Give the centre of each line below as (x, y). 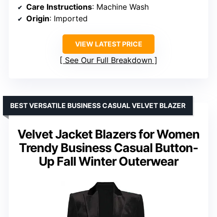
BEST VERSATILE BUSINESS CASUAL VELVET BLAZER (98, 105)
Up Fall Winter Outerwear (108, 161)
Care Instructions (59, 7)
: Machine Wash (120, 7)
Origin (38, 18)
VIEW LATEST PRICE (108, 44)
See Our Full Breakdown (108, 60)
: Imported (69, 18)
